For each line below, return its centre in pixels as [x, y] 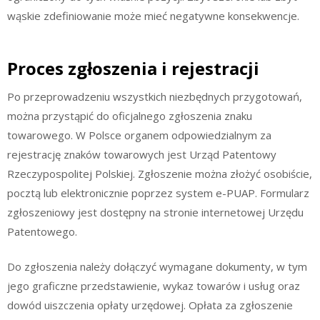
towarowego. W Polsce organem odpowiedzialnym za [139, 135]
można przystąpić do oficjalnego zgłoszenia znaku [130, 115]
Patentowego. [42, 231]
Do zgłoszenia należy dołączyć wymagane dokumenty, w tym [157, 267]
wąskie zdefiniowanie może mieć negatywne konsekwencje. [153, 16]
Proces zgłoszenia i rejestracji [133, 68]
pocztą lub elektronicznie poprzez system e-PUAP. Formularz [158, 192]
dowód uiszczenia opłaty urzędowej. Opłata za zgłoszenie [150, 305]
